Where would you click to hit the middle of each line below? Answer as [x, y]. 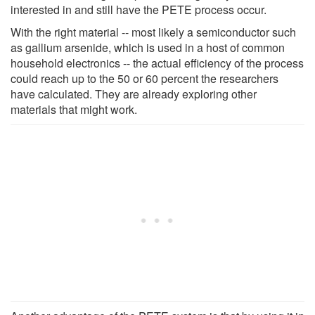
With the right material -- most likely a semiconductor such [153, 32]
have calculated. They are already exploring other [134, 94]
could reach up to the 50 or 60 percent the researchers [144, 78]
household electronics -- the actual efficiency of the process [157, 63]
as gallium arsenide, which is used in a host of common [148, 47]
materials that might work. [74, 109]
